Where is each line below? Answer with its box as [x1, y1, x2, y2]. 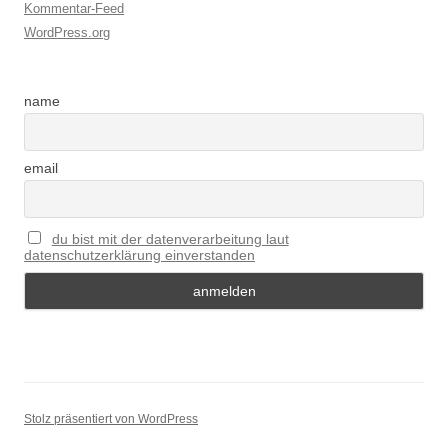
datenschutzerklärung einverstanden [24, 246, 255, 263]
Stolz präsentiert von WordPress [24, 412, 198, 427]
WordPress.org [24, 25, 110, 40]
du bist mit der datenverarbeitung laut [51, 230, 289, 247]
